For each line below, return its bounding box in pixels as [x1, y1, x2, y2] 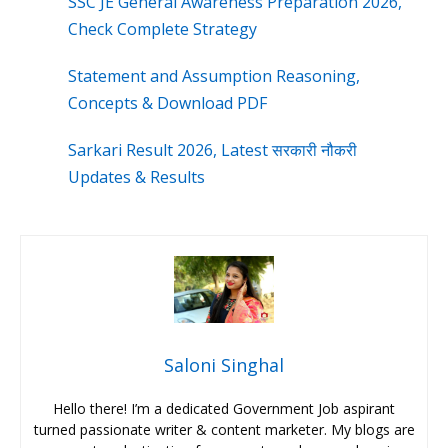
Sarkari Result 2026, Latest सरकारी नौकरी [68, 139, 357, 162]
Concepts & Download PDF [68, 92, 267, 115]
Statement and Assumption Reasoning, [68, 65, 360, 88]
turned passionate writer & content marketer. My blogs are [33, 419, 415, 439]
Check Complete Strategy [68, 18, 257, 41]
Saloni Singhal [164, 352, 284, 377]
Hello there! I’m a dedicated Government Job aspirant [53, 398, 395, 418]
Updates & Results [68, 166, 205, 189]
